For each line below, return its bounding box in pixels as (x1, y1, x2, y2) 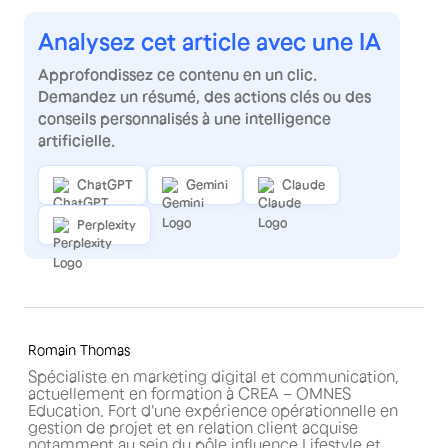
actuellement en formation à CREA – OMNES (28, 384, 352, 402)
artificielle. (38, 131, 115, 149)
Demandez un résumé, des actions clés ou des (38, 87, 371, 105)
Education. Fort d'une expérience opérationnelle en (28, 401, 399, 419)
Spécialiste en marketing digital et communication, (28, 367, 400, 385)
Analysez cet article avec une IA (38, 28, 381, 55)
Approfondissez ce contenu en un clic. (38, 65, 317, 83)
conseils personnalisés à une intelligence (38, 109, 331, 127)
